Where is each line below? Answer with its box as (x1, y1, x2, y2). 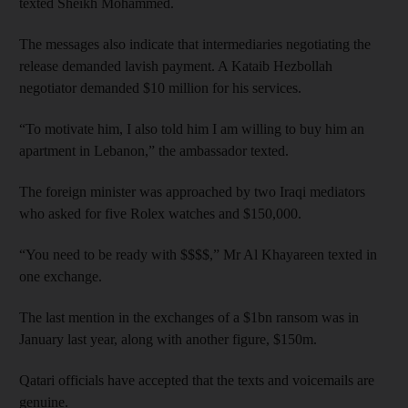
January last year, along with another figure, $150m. (19, 331, 317, 347)
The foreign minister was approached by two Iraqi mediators (19, 183, 365, 199)
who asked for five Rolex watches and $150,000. (19, 205, 301, 221)
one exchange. (19, 268, 102, 284)
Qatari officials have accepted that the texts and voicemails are (19, 372, 374, 388)
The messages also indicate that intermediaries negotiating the (19, 36, 371, 52)
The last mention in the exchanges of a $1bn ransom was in (19, 309, 359, 325)
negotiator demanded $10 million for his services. (19, 79, 301, 96)
